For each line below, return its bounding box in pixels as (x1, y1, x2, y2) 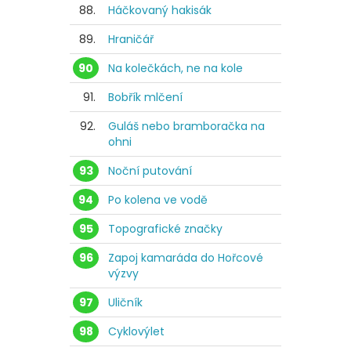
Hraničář (108, 31, 154, 48)
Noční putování (108, 163, 192, 179)
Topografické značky (108, 221, 223, 237)
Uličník (108, 295, 143, 311)
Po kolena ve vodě (108, 192, 208, 208)
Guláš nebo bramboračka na (108, 118, 265, 135)
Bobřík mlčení (108, 89, 183, 106)
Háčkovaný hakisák (108, 2, 212, 19)
